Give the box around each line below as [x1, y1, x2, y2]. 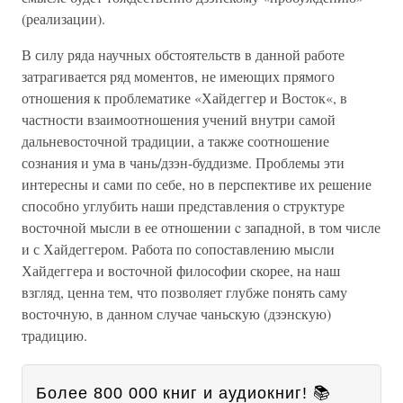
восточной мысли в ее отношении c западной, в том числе [22, 218, 381, 237]
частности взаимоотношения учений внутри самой [22, 110, 336, 129]
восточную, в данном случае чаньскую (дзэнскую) [22, 304, 331, 323]
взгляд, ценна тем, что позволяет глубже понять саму [22, 282, 347, 301]
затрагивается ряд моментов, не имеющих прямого [22, 67, 335, 85]
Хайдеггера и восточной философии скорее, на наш [22, 261, 340, 280]
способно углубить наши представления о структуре [22, 196, 345, 215]
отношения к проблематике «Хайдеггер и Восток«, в [22, 88, 347, 107]
